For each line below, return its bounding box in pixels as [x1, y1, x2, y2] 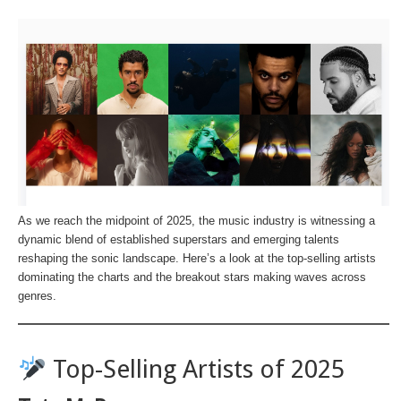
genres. [18, 288, 56, 303]
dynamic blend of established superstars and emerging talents [18, 232, 339, 246]
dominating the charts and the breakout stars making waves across [18, 269, 366, 284]
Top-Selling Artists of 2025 [46, 354, 345, 384]
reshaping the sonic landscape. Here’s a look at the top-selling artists [18, 251, 376, 265]
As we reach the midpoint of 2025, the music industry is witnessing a [18, 213, 375, 227]
